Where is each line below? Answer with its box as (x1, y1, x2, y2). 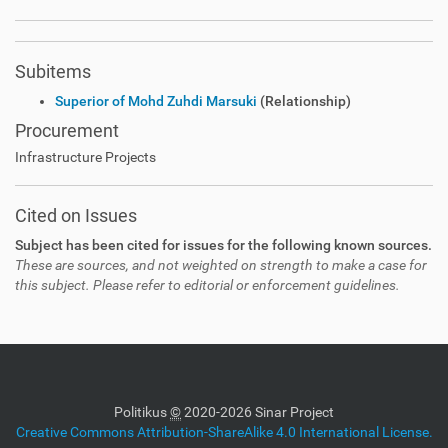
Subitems (15, 61, 91, 82)
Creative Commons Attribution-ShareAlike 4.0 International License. (15, 424, 433, 440)
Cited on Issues (15, 205, 137, 226)
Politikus (114, 404, 170, 420)
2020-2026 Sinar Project (181, 404, 334, 420)
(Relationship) (257, 93, 351, 109)
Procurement (15, 120, 119, 141)
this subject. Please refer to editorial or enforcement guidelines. (15, 277, 400, 293)
